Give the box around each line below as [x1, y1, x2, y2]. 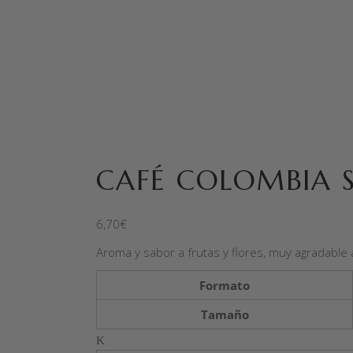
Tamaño [200, 307, 249, 322]
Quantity [95, 331, 141, 347]
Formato [199, 277, 250, 293]
